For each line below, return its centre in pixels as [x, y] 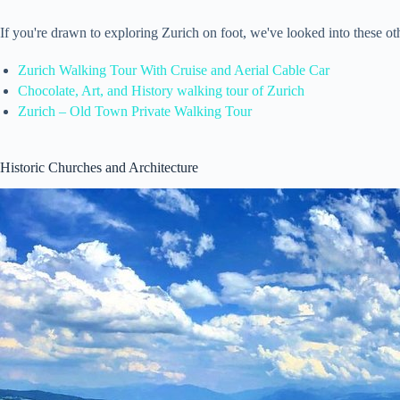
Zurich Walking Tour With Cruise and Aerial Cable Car [174, 70]
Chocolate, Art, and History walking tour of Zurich [161, 90]
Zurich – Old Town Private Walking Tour [135, 111]
